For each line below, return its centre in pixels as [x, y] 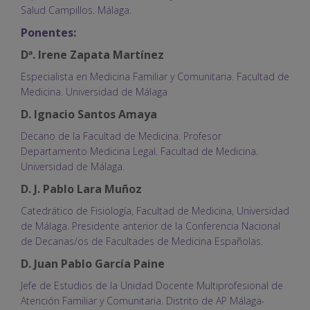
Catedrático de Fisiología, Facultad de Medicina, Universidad [155, 210]
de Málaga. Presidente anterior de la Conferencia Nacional [151, 226]
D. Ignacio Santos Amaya [89, 114]
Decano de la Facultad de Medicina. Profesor [121, 136]
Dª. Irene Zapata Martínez [92, 54]
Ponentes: [48, 32]
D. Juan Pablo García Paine [93, 263]
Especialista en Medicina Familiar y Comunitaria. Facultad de [155, 76]
